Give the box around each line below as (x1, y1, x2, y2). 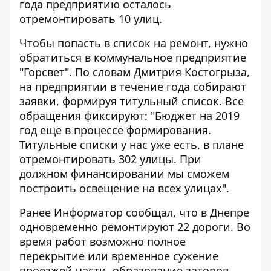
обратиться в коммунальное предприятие (19, 50, 246, 65)
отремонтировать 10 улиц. (19, 11, 162, 26)
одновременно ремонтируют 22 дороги (19, 220, 230, 234)
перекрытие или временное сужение (19, 249, 218, 263)
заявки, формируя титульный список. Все (19, 94, 244, 108)
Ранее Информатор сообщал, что (19, 205, 201, 220)
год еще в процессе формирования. (19, 123, 211, 137)
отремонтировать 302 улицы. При (19, 152, 201, 166)
